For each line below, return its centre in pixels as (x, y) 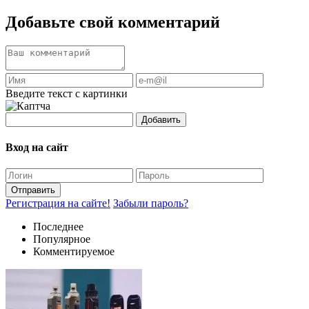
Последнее (58, 227)
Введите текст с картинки (67, 93)
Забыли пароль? (151, 203)
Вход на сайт (37, 147)
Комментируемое (74, 252)
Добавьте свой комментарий (113, 22)
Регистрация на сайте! (58, 203)
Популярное (62, 239)
